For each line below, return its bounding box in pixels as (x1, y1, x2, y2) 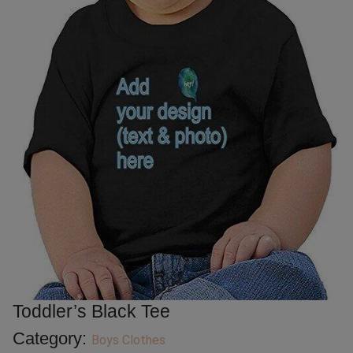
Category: (13, 329, 91, 349)
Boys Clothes (91, 333, 165, 348)
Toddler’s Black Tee (13, 301, 170, 322)
